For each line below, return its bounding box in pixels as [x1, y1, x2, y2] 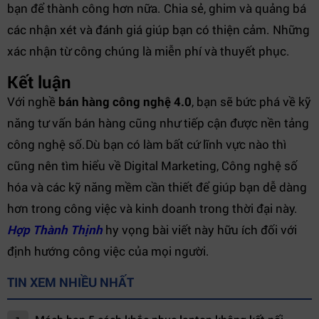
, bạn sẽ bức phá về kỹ [192, 93, 311, 110]
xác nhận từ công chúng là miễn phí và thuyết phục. [7, 43, 290, 59]
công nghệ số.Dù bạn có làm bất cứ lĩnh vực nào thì [7, 136, 286, 152]
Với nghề [7, 93, 58, 110]
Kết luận [7, 70, 71, 93]
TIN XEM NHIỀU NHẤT [7, 273, 134, 291]
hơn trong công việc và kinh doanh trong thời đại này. [7, 200, 298, 216]
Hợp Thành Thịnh [7, 221, 103, 238]
